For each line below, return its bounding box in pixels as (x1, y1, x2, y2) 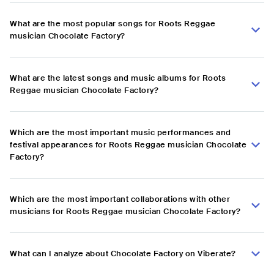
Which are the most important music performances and (10, 127, 231, 138)
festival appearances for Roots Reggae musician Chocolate (10, 139, 246, 150)
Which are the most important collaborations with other (10, 194, 230, 205)
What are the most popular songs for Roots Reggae (10, 18, 215, 29)
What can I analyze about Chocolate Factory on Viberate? (10, 248, 236, 259)
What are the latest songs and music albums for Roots (10, 73, 226, 84)
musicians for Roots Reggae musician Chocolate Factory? (10, 206, 240, 217)
